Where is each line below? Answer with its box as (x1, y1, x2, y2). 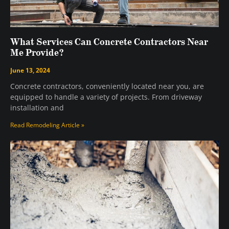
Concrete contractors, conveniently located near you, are (10, 81, 204, 91)
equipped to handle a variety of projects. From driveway (10, 92, 202, 102)
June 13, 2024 (10, 66, 50, 75)
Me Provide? (10, 47, 64, 60)
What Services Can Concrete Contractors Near (10, 36, 208, 49)
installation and (10, 103, 64, 113)
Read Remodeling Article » (10, 121, 84, 130)
